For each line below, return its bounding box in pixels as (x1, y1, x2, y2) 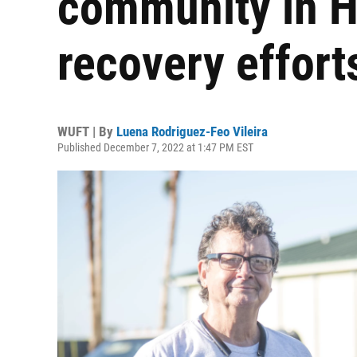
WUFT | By (57, 124, 116, 139)
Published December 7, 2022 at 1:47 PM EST (57, 141, 253, 154)
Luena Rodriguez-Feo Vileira (116, 124, 268, 139)
